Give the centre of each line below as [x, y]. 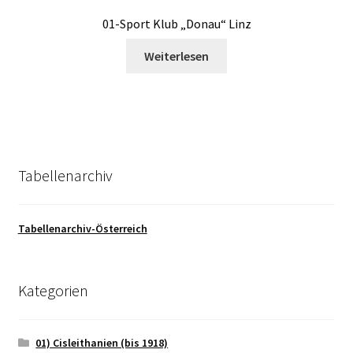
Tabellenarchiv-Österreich [82, 229]
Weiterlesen [176, 56]
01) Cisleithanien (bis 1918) [102, 342]
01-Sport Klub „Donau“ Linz [176, 24]
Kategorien [53, 291]
